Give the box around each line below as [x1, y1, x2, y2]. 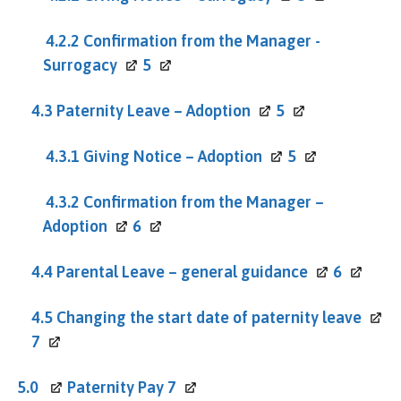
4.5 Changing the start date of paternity [31, 307, 322, 327]
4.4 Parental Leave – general [31, 261, 241, 281]
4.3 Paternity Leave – [31, 100, 186, 120]
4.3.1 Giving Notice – [46, 146, 198, 166]
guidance [241, 261, 308, 281]
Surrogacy [43, 55, 117, 74]
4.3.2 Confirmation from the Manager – [46, 192, 324, 211]
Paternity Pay [67, 377, 167, 397]
